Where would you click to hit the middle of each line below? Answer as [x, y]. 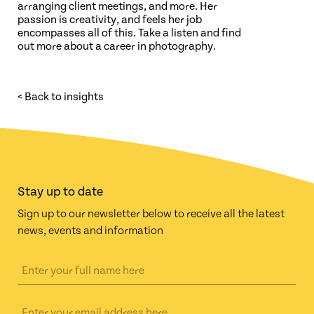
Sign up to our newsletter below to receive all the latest [151, 214]
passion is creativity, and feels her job [110, 20]
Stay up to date [60, 192]
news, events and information [90, 231]
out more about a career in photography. [117, 46]
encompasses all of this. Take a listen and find [129, 33]
